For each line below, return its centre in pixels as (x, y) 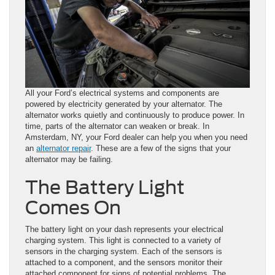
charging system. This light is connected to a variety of (123, 241)
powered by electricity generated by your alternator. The (124, 104)
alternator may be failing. (69, 160)
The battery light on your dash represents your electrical (124, 230)
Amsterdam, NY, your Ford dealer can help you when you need (136, 137)
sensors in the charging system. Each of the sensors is (124, 252)
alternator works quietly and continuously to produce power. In (135, 115)
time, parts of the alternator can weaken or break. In (117, 126)
